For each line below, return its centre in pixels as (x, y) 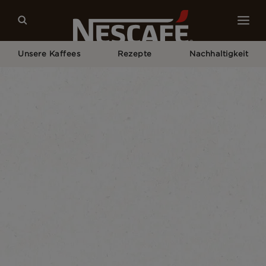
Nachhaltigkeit (219, 54)
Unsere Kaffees (49, 54)
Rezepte (135, 54)
